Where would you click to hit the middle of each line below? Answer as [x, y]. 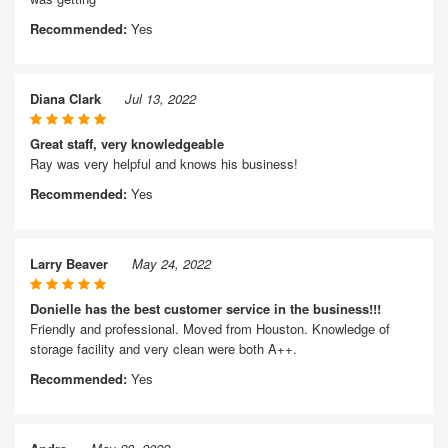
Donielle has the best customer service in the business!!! [205, 308]
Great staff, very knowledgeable [127, 143]
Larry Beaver [69, 263]
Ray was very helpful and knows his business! [164, 163]
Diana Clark [65, 98]
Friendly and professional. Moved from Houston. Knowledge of [210, 328]
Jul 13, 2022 [160, 98]
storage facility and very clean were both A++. [163, 348]
